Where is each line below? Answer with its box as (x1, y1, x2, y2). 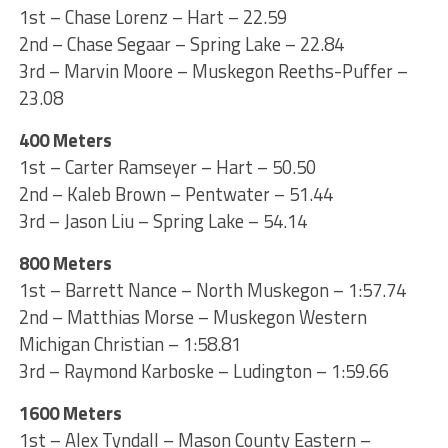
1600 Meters (18, 398, 122, 427)
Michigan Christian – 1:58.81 (18, 329, 241, 358)
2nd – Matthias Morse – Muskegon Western (18, 302, 367, 331)
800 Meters (18, 248, 112, 277)
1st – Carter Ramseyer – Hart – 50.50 (18, 152, 316, 181)
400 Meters (18, 125, 112, 154)
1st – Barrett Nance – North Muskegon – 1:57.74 (18, 275, 406, 304)
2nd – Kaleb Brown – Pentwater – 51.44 (18, 179, 333, 208)
